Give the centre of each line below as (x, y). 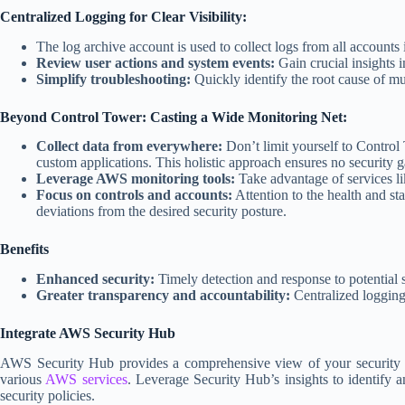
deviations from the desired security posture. (161, 212)
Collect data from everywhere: (129, 146)
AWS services (86, 379)
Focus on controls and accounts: (134, 195)
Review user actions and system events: (155, 62)
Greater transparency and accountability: (163, 296)
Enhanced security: (95, 279)
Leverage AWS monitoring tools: (136, 179)
